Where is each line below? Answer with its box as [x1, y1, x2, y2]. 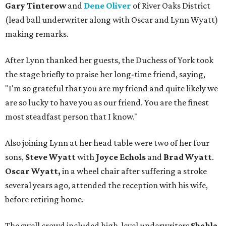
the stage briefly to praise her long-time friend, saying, [5, 69, 205, 80]
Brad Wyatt [163, 152, 212, 162]
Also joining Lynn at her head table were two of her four [5, 138, 209, 148]
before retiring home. [5, 194, 84, 205]
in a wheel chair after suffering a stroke [62, 166, 207, 177]
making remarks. [5, 29, 69, 39]
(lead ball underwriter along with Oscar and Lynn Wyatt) [5, 15, 218, 25]
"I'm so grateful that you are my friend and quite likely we [5, 83, 218, 94]
